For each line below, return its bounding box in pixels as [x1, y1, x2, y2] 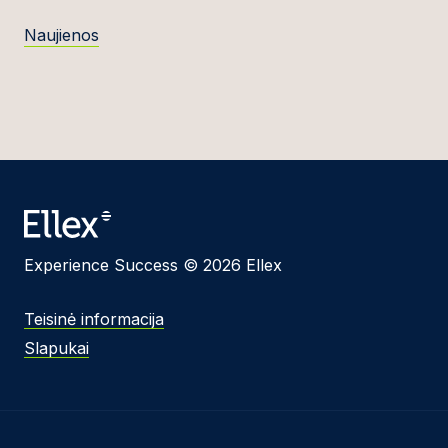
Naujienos [24, 24, 99, 45]
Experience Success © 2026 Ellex [24, 254, 282, 275]
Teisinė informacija [24, 308, 164, 329]
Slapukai [24, 337, 89, 358]
